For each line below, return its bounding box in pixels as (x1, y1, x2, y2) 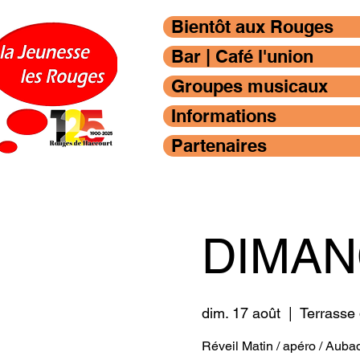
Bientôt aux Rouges (171, 16, 333, 37)
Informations (171, 105, 276, 126)
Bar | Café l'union (171, 46, 313, 67)
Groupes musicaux (171, 76, 328, 96)
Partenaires (171, 135, 267, 156)
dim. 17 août (201, 305, 280, 321)
